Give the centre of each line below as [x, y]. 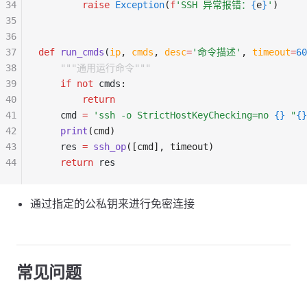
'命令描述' [217, 52]
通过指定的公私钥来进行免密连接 [112, 204]
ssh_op [107, 147]
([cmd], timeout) [170, 147]
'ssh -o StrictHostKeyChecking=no [181, 115]
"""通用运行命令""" [95, 68]
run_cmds [79, 52]
